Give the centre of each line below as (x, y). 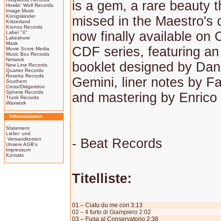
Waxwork (16, 103)
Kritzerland (18, 21)
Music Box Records (28, 54)
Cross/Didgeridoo (25, 87)
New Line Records (27, 65)
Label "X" (17, 32)
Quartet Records (25, 70)
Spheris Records (25, 92)
